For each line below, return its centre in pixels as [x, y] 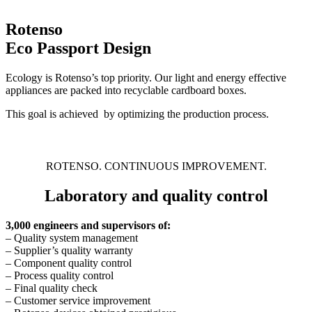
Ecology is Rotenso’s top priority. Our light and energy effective [146, 78]
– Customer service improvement [78, 300]
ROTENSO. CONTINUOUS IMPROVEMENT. [156, 166]
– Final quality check [52, 288]
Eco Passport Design [78, 48]
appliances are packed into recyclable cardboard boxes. [126, 91]
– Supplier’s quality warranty [69, 250]
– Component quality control [69, 263]
